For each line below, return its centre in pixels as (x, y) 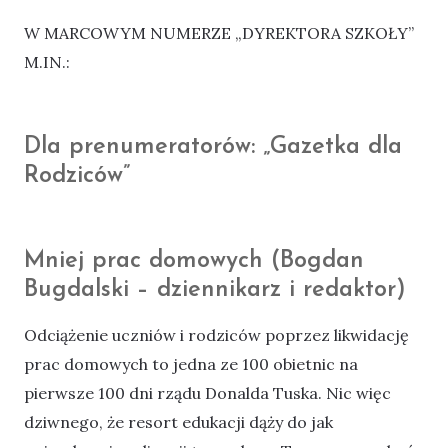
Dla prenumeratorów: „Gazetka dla (213, 147)
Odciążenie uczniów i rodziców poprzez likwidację (216, 335)
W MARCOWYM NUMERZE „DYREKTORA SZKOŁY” (219, 33)
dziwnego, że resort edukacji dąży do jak (178, 422)
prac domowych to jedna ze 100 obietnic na (191, 364)
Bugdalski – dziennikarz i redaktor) (215, 290)
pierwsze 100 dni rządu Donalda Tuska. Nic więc (207, 393)
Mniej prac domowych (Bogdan (194, 261)
